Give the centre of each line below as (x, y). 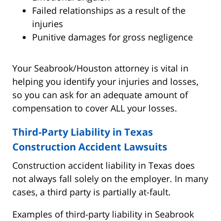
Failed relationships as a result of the (109, 10)
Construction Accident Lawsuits (90, 147)
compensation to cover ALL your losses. (95, 108)
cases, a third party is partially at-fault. (92, 192)
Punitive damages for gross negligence (112, 37)
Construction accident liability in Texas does (104, 165)
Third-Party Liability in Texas (83, 132)
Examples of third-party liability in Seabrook (103, 214)
